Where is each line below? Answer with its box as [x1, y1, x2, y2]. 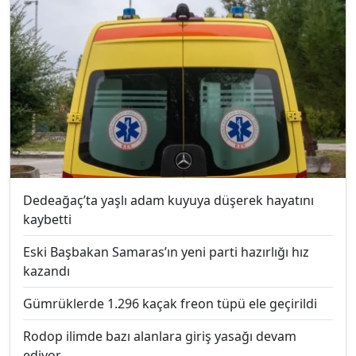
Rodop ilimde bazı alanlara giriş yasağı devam [23, 327, 296, 345]
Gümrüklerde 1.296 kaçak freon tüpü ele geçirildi [23, 294, 317, 312]
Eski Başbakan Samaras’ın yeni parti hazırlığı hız [23, 242, 309, 261]
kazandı [23, 261, 70, 280]
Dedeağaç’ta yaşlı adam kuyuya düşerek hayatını [23, 191, 314, 209]
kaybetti [23, 210, 72, 228]
